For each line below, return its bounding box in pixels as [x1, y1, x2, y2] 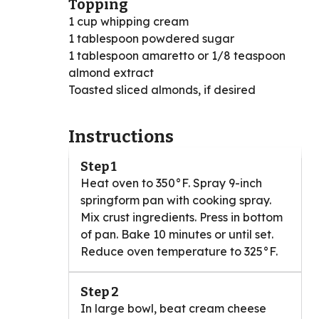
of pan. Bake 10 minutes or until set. [80, 226, 273, 241]
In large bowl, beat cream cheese [80, 300, 266, 315]
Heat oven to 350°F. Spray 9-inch [80, 175, 262, 190]
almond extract [68, 65, 154, 80]
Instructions [68, 126, 174, 147]
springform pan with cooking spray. [80, 192, 271, 207]
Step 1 [80, 158, 117, 174]
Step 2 [80, 283, 119, 300]
